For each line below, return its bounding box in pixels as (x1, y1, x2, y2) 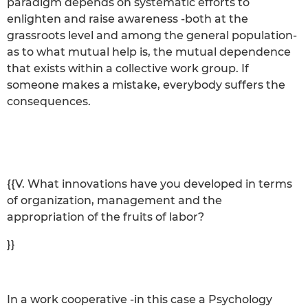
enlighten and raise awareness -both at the (7, 12, 248, 25)
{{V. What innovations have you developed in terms (7, 177, 292, 190)
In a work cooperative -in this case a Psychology (7, 292, 272, 306)
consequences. (7, 94, 91, 108)
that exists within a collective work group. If (7, 61, 249, 75)
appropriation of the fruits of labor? (7, 210, 204, 223)
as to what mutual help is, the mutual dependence (7, 45, 291, 58)
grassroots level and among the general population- (7, 28, 297, 42)
